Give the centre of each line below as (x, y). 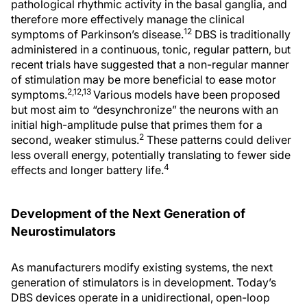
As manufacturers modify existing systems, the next (142, 268)
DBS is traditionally (241, 35)
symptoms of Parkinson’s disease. (97, 35)
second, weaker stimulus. (75, 140)
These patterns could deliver (218, 140)
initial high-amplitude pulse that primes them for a (137, 125)
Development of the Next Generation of (128, 214)
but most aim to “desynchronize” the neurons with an (145, 110)
